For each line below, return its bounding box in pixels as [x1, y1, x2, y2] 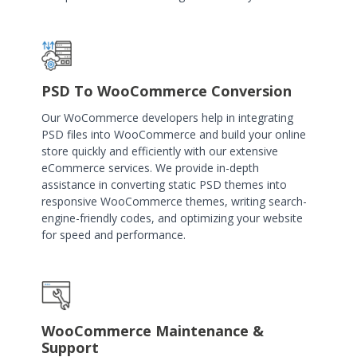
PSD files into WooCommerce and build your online [41, 126, 306, 142]
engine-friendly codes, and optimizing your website [41, 210, 303, 226]
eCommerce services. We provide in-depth [41, 159, 259, 175]
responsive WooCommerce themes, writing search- [41, 193, 307, 209]
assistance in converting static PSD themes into [41, 176, 287, 192]
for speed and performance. [41, 226, 186, 242]
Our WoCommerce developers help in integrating [41, 109, 293, 125]
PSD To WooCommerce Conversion [41, 80, 292, 100]
